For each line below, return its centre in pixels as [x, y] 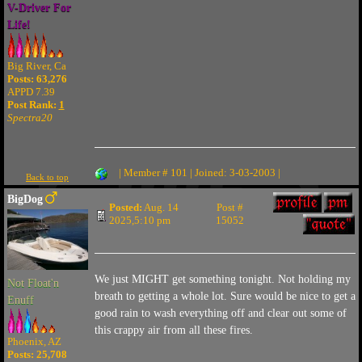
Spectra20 [29, 118]
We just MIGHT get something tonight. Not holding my [222, 279]
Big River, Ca [36, 66]
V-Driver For [39, 8]
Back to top [47, 177]
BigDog [25, 199]
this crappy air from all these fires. [173, 330]
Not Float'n [33, 284]
